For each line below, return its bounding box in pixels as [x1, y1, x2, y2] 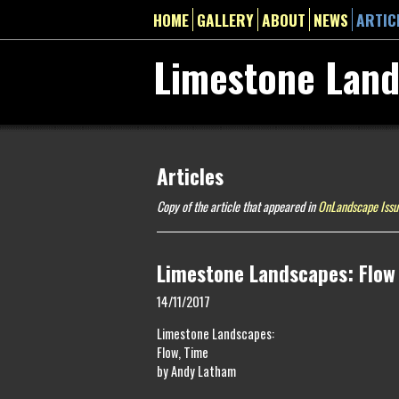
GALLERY [197, 8, 254, 31]
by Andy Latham [157, 361, 236, 380]
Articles [157, 161, 224, 191]
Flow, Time [157, 342, 208, 362]
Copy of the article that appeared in [157, 197, 318, 216]
